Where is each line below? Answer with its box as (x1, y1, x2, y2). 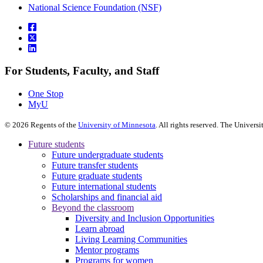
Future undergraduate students (52, 149, 163, 160)
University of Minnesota (78, 120, 156, 129)
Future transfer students (52, 160, 138, 170)
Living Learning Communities (75, 234, 187, 244)
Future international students (52, 181, 156, 191)
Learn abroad (75, 223, 124, 234)
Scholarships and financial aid (52, 191, 162, 202)
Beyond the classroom (52, 202, 134, 213)
